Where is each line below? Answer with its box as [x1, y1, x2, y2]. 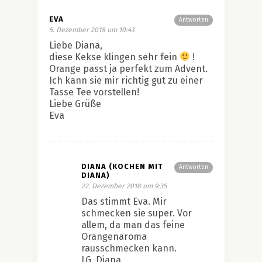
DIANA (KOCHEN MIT [81, 161, 163, 171]
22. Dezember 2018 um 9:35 [81, 181, 167, 190]
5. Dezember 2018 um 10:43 [49, 25, 135, 34]
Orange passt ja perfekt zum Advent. [49, 63, 208, 74]
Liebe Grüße [49, 98, 101, 109]
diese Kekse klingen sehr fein [49, 51, 180, 63]
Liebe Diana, [49, 39, 102, 51]
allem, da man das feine [81, 219, 185, 230]
